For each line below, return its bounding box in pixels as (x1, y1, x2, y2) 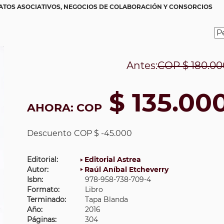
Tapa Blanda (85, 195, 128, 204)
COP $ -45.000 (74, 128, 132, 138)
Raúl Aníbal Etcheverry (84, 165, 168, 174)
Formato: (27, 185, 59, 194)
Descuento (27, 128, 71, 138)
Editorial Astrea (84, 155, 141, 164)
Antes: (126, 59, 157, 71)
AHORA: (27, 101, 76, 114)
